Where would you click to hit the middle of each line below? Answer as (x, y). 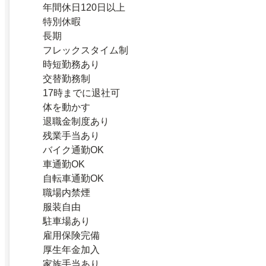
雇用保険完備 (71, 235)
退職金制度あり (76, 121)
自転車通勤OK (73, 178)
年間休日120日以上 (84, 7)
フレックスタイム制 (85, 50)
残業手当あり (71, 135)
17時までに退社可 (81, 93)
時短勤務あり (71, 64)
